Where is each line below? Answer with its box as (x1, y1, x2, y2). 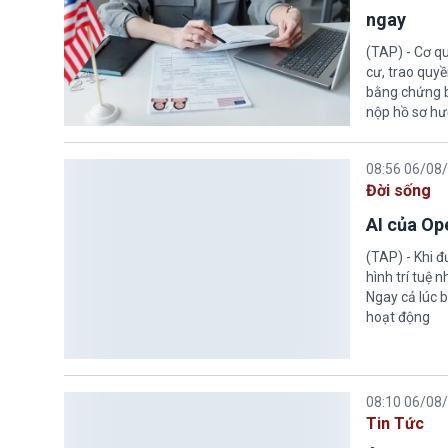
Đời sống (365, 181, 431, 201)
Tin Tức (365, 414, 424, 434)
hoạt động (365, 309, 430, 326)
